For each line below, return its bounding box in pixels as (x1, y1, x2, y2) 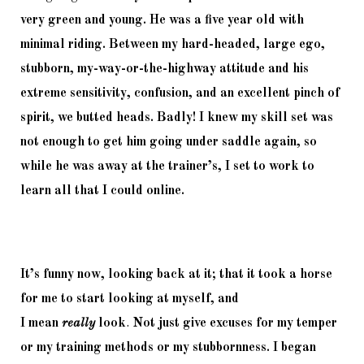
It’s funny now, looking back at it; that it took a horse (20, 267, 332, 281)
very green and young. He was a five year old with (20, 13, 304, 27)
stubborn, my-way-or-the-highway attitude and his (20, 62, 309, 76)
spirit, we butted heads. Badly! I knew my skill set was (20, 110, 333, 124)
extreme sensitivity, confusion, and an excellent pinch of (20, 86, 340, 100)
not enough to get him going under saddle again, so (20, 135, 317, 149)
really (62, 316, 95, 330)
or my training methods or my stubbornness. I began (20, 340, 316, 354)
